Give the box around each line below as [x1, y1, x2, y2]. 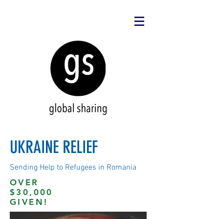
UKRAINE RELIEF [10, 137, 98, 157]
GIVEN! [10, 197, 48, 207]
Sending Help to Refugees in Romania [10, 163, 136, 173]
